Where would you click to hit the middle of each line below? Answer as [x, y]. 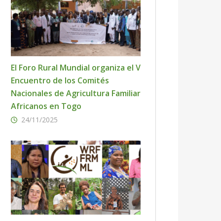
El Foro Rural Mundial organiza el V [76, 68]
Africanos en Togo [46, 106]
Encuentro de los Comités [60, 80]
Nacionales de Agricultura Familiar [76, 93]
